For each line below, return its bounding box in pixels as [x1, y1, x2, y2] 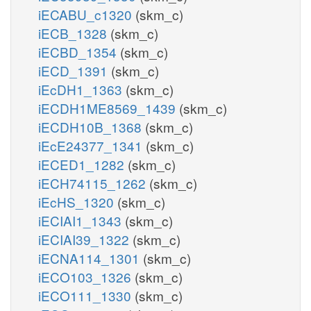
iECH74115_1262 [38, 173, 149, 192]
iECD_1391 [38, 60, 111, 80]
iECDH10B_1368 [38, 117, 145, 136]
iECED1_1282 [38, 154, 128, 174]
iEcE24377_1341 [38, 135, 146, 155]
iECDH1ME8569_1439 [38, 98, 179, 117]
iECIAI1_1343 [38, 210, 125, 230]
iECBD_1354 [38, 42, 120, 61]
